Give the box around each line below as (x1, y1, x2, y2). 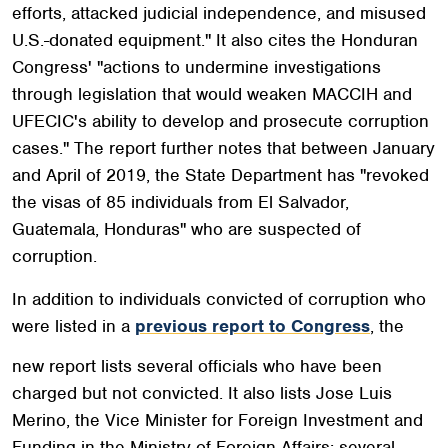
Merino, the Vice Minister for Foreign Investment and (12, 408, 423, 431)
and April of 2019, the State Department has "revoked (12, 163, 429, 186)
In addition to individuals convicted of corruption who (12, 287, 426, 310)
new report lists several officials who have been (12, 354, 382, 377)
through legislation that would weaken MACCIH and (12, 82, 412, 105)
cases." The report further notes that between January (12, 136, 435, 159)
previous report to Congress (135, 314, 370, 337)
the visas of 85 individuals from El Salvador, (12, 190, 349, 213)
